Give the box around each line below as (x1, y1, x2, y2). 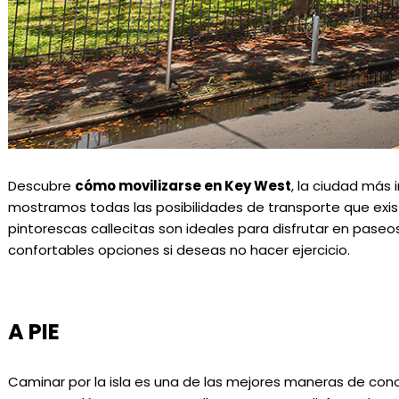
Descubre (7, 176, 75, 196)
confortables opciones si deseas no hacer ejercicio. (7, 240, 354, 260)
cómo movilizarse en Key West (74, 176, 291, 196)
